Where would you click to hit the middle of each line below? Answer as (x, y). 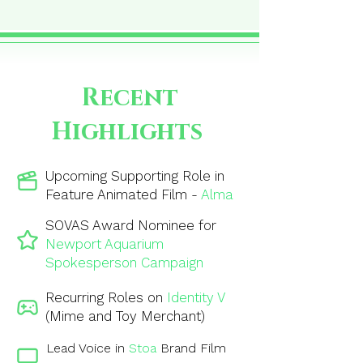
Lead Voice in (85, 348)
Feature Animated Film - (123, 194)
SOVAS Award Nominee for (131, 225)
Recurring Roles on (106, 297)
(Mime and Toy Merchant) (125, 316)
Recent (130, 98)
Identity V (196, 297)
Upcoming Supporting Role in (135, 176)
